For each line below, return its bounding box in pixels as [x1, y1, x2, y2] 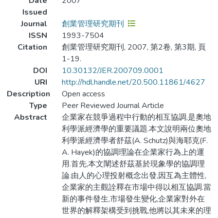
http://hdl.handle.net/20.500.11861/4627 [61, 77, 205, 88]
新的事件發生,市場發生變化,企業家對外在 [61, 194, 205, 205]
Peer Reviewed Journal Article [61, 100, 164, 111]
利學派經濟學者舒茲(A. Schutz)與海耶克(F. [61, 135, 208, 146]
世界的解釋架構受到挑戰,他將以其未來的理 [61, 205, 211, 217]
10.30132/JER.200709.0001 [61, 65, 163, 76]
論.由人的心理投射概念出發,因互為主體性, [61, 170, 206, 182]
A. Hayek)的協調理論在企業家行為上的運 [61, 147, 204, 158]
